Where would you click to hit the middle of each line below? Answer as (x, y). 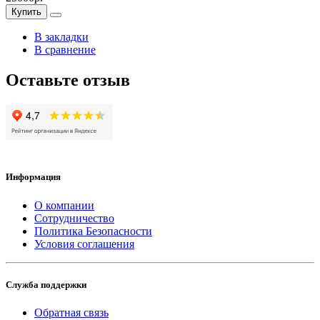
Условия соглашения (84, 244)
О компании (64, 205)
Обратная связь (71, 312)
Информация (33, 177)
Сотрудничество (74, 218)
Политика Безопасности (93, 231)
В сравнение (65, 50)
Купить (26, 12)
